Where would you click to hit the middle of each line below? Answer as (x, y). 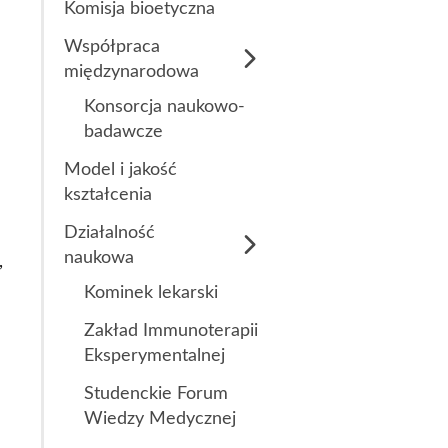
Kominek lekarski (151, 292)
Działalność (109, 232)
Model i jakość (120, 169)
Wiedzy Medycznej (160, 418)
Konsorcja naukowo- (164, 106)
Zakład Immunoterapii (171, 330)
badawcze (123, 131)
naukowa (99, 257)
